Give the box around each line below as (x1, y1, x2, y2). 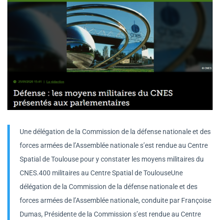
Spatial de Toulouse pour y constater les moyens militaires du (20, 155, 204, 164)
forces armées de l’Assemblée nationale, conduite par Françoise (20, 196, 211, 205)
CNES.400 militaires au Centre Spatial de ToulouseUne (20, 169, 183, 177)
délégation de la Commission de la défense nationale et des (20, 183, 197, 191)
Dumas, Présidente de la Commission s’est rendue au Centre (20, 210, 201, 219)
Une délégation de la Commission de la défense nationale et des (20, 128, 211, 136)
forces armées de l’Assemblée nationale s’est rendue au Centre (20, 141, 208, 150)
